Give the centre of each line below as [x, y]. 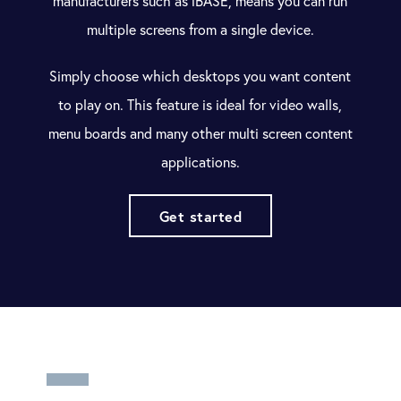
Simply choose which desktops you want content [200, 76]
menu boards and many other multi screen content [200, 133]
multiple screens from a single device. [200, 30]
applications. [200, 162]
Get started [200, 217]
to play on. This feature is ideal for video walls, [200, 105]
